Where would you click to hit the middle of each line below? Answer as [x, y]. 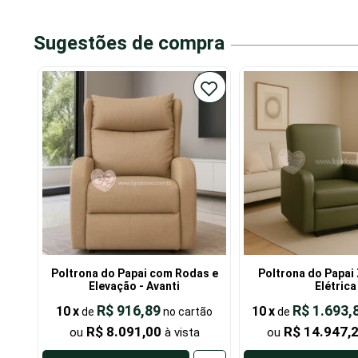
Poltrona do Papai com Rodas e [134, 274]
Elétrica [336, 286]
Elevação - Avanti [134, 286]
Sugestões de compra [129, 44]
